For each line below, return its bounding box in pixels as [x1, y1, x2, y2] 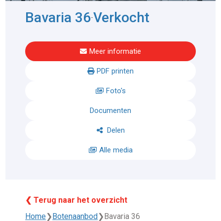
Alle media [99, 146, 133, 155]
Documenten [90, 106, 131, 115]
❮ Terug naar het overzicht [25, 195, 128, 205]
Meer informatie [89, 47, 141, 56]
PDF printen [97, 67, 134, 76]
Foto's [106, 86, 126, 96]
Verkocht [93, 9, 150, 26]
